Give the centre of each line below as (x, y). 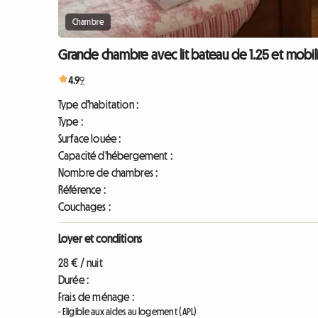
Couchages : (84, 207)
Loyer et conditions (100, 239)
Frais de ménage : (96, 297)
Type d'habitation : (99, 105)
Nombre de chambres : (108, 173)
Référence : (82, 190)
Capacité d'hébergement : (115, 156)
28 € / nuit (81, 263)
